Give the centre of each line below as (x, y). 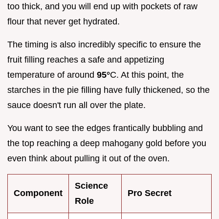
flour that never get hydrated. (64, 22)
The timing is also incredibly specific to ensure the (104, 45)
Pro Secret (150, 193)
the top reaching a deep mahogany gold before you (107, 143)
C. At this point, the (147, 75)
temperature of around (52, 75)
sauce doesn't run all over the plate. (77, 105)
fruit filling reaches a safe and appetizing (86, 60)
